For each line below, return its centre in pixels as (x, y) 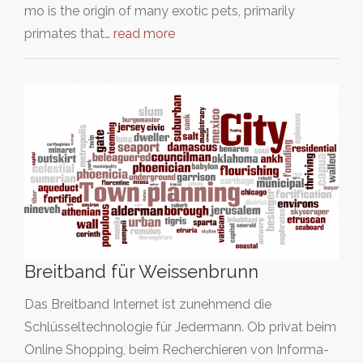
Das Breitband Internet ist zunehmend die (148, 304)
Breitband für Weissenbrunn (141, 271)
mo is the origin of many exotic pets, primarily (160, 11)
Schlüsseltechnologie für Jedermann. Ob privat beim (180, 327)
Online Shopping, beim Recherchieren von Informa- (177, 349)
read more (144, 34)
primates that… (69, 34)
